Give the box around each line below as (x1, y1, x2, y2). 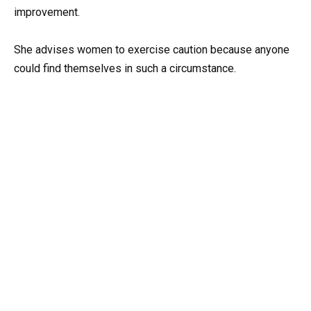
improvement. (14, 5, 80, 19)
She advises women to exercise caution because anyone (14, 43, 289, 57)
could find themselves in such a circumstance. (14, 62, 236, 76)
